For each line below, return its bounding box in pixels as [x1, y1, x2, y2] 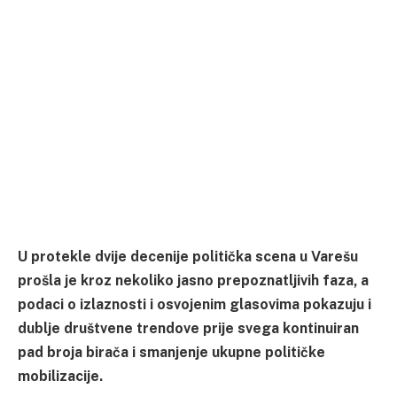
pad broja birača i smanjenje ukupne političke [18, 344, 325, 362]
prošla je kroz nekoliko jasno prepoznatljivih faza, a [18, 272, 369, 290]
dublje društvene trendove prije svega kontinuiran [18, 320, 359, 338]
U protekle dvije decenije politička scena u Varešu [18, 248, 358, 266]
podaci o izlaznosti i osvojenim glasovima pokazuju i [18, 296, 371, 314]
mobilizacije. [18, 368, 103, 385]
